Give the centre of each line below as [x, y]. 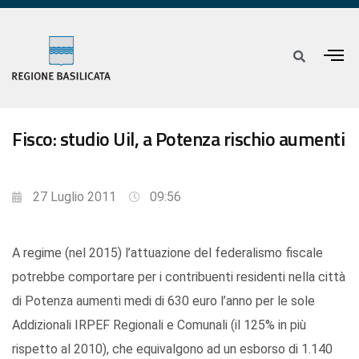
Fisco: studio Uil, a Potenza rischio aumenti [178, 139]
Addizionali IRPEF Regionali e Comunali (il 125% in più [159, 325]
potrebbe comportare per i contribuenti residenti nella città [179, 277]
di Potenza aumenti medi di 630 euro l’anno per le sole [163, 301]
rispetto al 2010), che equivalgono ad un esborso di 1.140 [172, 349]
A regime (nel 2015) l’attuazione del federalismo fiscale [167, 253]
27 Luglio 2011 [75, 197]
